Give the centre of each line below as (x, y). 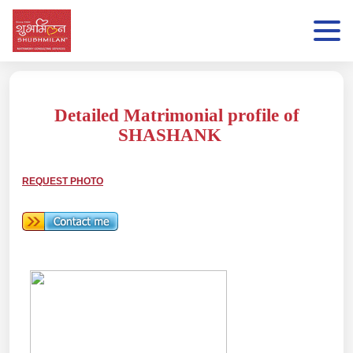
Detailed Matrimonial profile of (176, 115)
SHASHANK (169, 135)
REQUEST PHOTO (63, 181)
